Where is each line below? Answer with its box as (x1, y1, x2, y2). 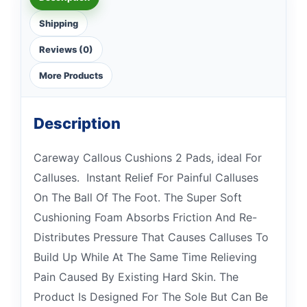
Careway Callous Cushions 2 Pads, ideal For (34, 151, 262, 164)
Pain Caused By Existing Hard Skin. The (34, 270, 238, 284)
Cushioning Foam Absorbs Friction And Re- (34, 210, 257, 224)
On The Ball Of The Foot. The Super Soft (34, 191, 242, 204)
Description (34, 114, 121, 132)
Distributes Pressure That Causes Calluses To (34, 230, 269, 244)
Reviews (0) (39, 43, 93, 55)
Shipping (39, 17, 78, 29)
